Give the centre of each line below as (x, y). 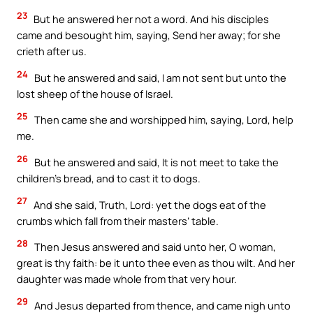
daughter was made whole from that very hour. (127, 279)
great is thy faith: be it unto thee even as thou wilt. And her (156, 263)
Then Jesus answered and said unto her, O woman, (154, 247)
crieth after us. (52, 51)
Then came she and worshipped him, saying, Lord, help (163, 120)
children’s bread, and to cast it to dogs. (109, 179)
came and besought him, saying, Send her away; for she (149, 35)
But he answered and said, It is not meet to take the (155, 162)
